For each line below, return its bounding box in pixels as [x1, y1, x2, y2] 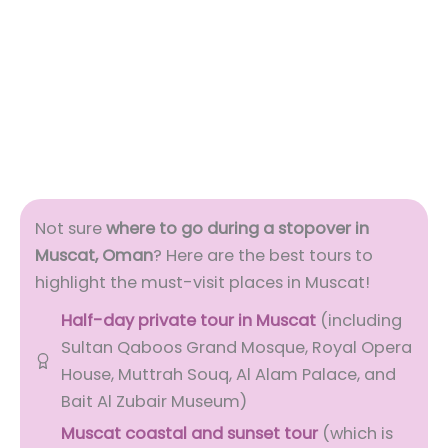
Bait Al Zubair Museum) [61, 390, 248, 414]
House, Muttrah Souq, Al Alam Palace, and [61, 363, 397, 387]
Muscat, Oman [35, 244, 153, 268]
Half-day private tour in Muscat [61, 309, 317, 333]
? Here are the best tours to [153, 244, 373, 268]
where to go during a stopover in [102, 217, 369, 241]
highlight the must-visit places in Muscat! [35, 271, 374, 295]
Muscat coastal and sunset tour [61, 422, 319, 446]
